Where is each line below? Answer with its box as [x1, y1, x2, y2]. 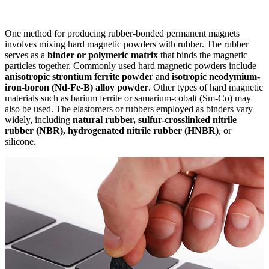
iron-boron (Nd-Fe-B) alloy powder [5, 82, 148, 92]
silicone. [5, 136, 36, 147]
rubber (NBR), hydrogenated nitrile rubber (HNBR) [5, 125, 219, 136]
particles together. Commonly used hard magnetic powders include [5, 60, 256, 71]
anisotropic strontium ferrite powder [5, 71, 153, 82]
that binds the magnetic [158, 49, 247, 60]
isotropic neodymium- [172, 71, 260, 82]
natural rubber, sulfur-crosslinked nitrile [73, 114, 237, 125]
